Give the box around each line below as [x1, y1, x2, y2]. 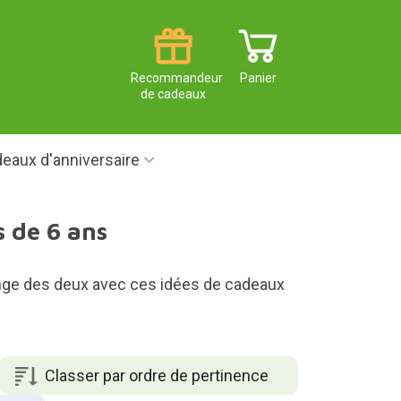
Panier [240, 71, 277, 86]
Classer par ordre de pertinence [44, 365, 269, 385]
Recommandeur [131, 71, 223, 86]
